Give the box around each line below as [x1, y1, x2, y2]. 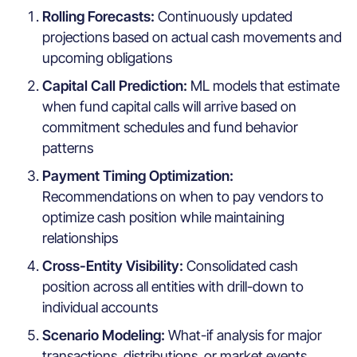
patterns [42, 139, 94, 157]
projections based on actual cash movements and [42, 29, 343, 46]
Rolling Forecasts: [42, 8, 159, 25]
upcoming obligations [42, 49, 173, 67]
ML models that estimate [190, 77, 340, 95]
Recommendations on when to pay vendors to [42, 187, 324, 205]
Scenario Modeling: [42, 326, 169, 343]
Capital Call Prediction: [42, 77, 191, 95]
